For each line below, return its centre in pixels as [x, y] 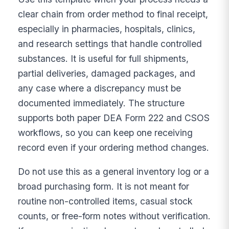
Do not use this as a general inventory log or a [114, 171]
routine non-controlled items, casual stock [106, 201]
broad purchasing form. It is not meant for [104, 186]
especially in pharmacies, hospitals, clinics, [107, 29]
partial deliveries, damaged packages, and [107, 74]
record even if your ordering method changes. [114, 148]
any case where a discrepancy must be [100, 88]
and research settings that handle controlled [110, 44]
